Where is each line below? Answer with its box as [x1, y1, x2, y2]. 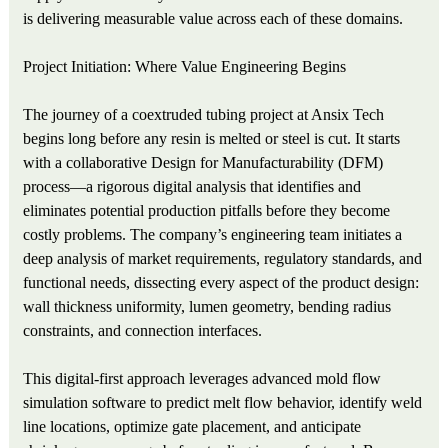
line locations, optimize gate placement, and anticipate [23, 418, 362, 436]
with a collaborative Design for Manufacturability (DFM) [23, 154, 384, 172]
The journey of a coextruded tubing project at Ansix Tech [23, 106, 385, 124]
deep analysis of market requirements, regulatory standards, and [23, 250, 423, 268]
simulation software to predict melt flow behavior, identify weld [23, 394, 423, 412]
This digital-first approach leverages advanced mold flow [23, 370, 382, 388]
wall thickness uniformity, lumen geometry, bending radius [23, 298, 392, 316]
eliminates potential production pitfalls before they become [23, 202, 391, 220]
